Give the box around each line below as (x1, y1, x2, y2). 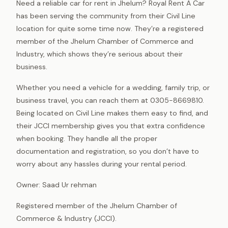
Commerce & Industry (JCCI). (16, 213, 117, 223)
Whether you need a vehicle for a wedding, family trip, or (16, 82, 210, 92)
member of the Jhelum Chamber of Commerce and (16, 36, 193, 46)
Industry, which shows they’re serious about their (16, 49, 183, 59)
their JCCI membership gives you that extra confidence (16, 121, 205, 130)
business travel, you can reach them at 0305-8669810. (16, 95, 204, 105)
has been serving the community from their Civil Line (16, 11, 195, 20)
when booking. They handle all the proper (16, 133, 157, 143)
